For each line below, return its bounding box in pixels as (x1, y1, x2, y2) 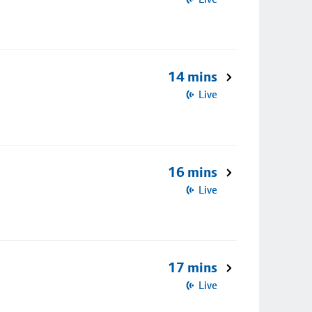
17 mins (168, 259, 217, 276)
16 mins (168, 164, 217, 180)
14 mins (168, 68, 217, 85)
